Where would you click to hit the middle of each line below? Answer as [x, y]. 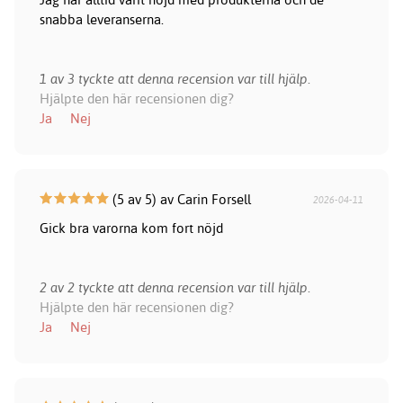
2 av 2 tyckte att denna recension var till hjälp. [175, 288]
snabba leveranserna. [101, 20]
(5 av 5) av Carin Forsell [179, 200]
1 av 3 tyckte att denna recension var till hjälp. [175, 79]
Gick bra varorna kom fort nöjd [131, 228]
